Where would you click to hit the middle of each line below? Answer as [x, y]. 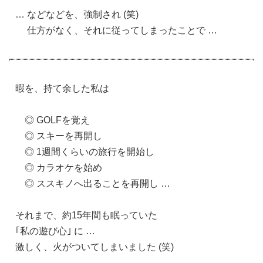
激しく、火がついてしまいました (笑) [95, 247]
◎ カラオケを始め [59, 167]
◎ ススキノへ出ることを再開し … [93, 183]
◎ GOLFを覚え [53, 120]
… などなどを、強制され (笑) [77, 14]
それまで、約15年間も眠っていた [86, 215]
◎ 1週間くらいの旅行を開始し [85, 151]
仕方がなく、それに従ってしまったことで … [116, 30]
